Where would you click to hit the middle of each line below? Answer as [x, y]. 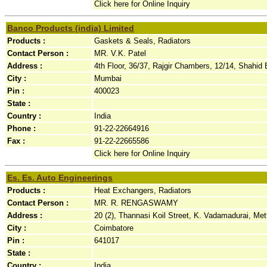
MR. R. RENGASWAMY [136, 203]
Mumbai [108, 78]
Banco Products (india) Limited [71, 28]
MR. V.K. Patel [120, 53]
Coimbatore [114, 228]
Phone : [21, 128]
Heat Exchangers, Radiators [143, 190]
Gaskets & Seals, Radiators [142, 41]
